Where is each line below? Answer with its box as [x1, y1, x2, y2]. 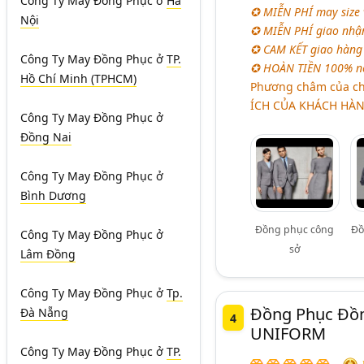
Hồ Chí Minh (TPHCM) [20, 71, 136, 87]
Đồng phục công [255, 222, 335, 236]
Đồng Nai [20, 129, 71, 145]
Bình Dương [20, 188, 86, 204]
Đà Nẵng [20, 305, 68, 321]
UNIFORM [249, 322, 326, 344]
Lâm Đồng [20, 246, 76, 262]
